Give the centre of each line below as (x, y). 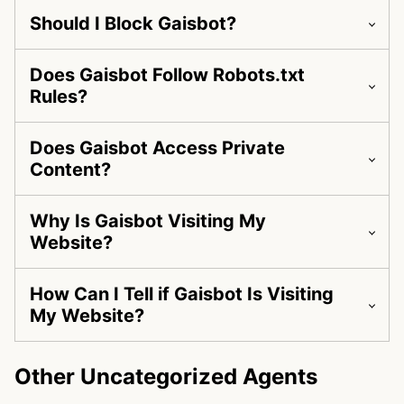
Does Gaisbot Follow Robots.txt (167, 75)
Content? (70, 170)
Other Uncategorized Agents (166, 377)
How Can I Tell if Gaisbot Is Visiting (182, 294)
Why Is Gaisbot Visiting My (148, 221)
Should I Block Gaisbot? (133, 24)
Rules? (59, 97)
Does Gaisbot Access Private (157, 148)
